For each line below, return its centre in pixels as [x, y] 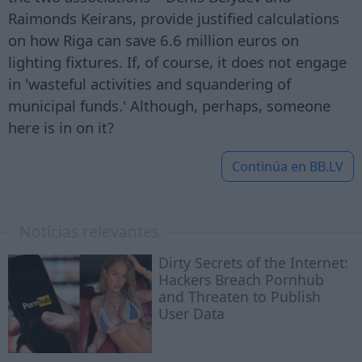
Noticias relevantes [89, 232]
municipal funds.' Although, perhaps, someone [169, 106]
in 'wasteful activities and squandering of [149, 84]
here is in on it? [61, 128]
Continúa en [271, 167]
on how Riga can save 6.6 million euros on [154, 40]
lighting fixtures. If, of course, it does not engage [177, 62]
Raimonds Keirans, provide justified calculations [174, 19]
